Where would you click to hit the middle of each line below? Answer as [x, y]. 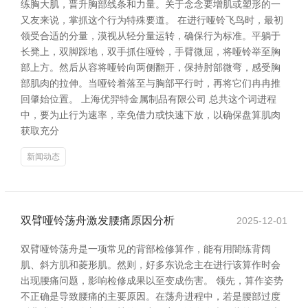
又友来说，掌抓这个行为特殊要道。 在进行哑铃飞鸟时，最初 [152, 20]
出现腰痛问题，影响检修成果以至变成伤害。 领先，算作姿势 [152, 280]
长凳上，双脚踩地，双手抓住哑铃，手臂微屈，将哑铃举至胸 [151, 52]
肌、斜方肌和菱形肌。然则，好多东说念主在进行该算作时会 [151, 265]
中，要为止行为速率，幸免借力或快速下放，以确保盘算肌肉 [151, 115]
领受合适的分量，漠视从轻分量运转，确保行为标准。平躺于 [151, 36]
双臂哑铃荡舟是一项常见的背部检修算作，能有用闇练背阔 [146, 249]
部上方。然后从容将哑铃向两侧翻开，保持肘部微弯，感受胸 [151, 67]
